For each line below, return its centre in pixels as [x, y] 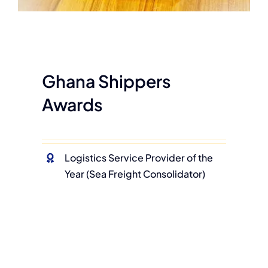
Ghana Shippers [106, 81]
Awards [72, 104]
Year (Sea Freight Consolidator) [135, 174]
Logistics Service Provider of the [139, 158]
